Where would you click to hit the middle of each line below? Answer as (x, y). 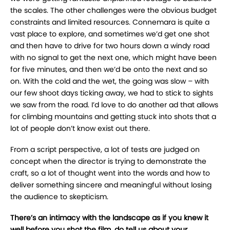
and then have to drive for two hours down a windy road (110, 46)
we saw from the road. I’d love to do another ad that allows (114, 105)
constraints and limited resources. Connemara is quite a (110, 22)
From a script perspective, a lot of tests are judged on (105, 150)
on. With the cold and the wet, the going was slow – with (110, 81)
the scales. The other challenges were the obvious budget (113, 11)
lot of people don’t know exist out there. (80, 129)
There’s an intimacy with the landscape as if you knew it (109, 218)
